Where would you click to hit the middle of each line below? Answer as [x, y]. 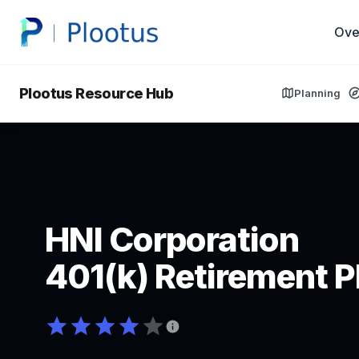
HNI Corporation [172, 240]
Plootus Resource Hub [96, 93]
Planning [317, 93]
